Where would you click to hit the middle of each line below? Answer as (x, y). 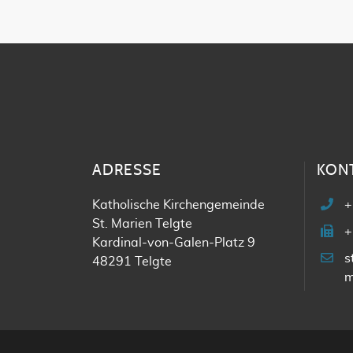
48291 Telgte (132, 262)
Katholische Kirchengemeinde (178, 205)
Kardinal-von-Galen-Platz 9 (174, 243)
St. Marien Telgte (142, 224)
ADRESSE (127, 171)
